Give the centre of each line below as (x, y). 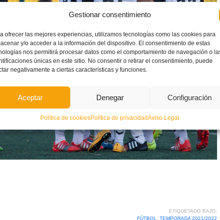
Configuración (189, 97)
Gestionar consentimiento (110, 14)
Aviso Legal (164, 118)
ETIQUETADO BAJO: (193, 211)
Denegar (110, 97)
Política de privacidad (119, 118)
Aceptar (30, 97)
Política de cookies (66, 118)
